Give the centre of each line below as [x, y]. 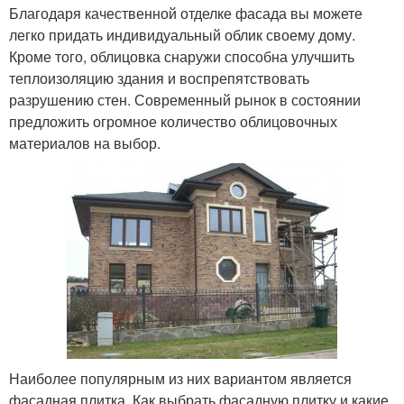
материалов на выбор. [85, 142]
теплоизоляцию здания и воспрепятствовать [159, 78]
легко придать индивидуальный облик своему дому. [182, 34]
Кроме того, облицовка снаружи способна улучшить [182, 56]
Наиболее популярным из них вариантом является [180, 378]
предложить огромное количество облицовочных [173, 121]
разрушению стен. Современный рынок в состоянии [185, 99]
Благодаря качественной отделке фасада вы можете [186, 13]
